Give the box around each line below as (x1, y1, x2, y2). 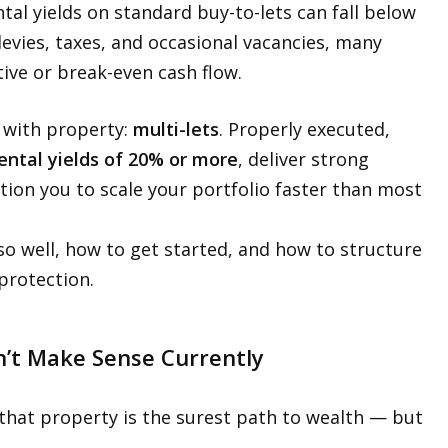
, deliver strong (238, 147, 369, 171)
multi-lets (133, 117, 219, 141)
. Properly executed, (219, 117, 390, 141)
